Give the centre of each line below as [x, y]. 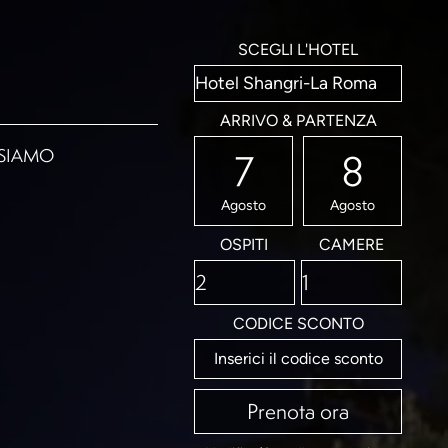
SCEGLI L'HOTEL [298, 49]
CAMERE [352, 244]
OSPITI [244, 244]
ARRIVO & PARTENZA [298, 120]
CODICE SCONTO [298, 323]
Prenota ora [298, 411]
